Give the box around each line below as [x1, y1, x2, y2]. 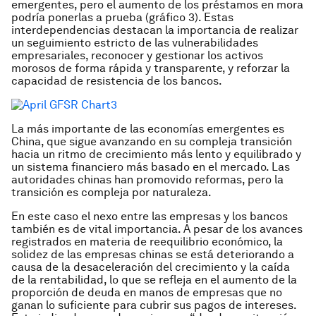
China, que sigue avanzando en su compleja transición [11, 135, 292, 148]
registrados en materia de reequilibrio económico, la [11, 235, 283, 248]
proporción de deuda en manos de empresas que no [11, 286, 282, 299]
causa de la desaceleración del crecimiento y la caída [11, 260, 290, 274]
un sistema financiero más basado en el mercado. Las [11, 160, 290, 174]
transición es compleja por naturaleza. [11, 186, 212, 199]
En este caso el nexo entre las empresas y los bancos [11, 209, 288, 223]
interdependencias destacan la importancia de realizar [11, 23, 298, 37]
